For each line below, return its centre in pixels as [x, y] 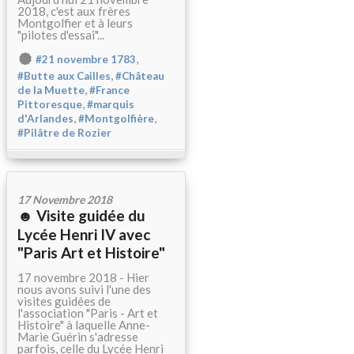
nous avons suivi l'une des [84, 289]
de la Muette [51, 90]
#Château [140, 76]
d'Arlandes [45, 119]
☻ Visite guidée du [81, 215]
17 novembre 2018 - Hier [83, 277]
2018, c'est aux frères [74, 11]
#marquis [111, 105]
